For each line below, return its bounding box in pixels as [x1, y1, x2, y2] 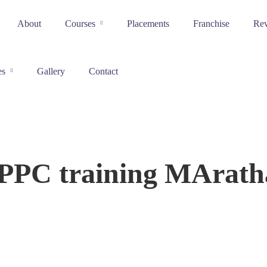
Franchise [193, 18, 229, 29]
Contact [88, 66, 118, 76]
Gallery [36, 66, 65, 76]
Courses [64, 18, 95, 29]
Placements [126, 18, 169, 29]
